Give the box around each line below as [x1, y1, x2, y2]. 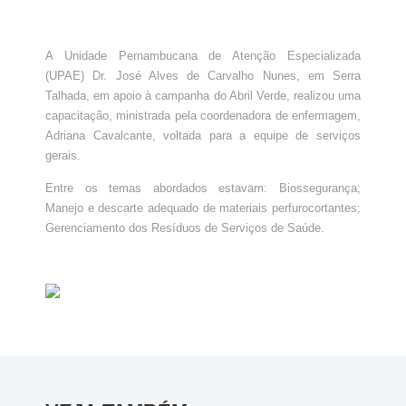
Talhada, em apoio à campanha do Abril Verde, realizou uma [45, 88, 361, 102]
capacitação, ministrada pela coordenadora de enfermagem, [45, 108, 361, 122]
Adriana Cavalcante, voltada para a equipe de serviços [45, 128, 361, 142]
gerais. [45, 148, 81, 162]
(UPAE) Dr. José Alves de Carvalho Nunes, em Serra [45, 68, 361, 82]
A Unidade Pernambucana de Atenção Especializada [45, 48, 361, 63]
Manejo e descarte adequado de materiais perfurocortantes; [45, 201, 361, 216]
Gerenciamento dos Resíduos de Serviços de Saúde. [45, 221, 324, 236]
